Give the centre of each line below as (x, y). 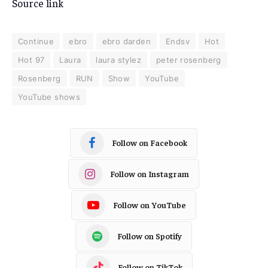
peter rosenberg (188, 60)
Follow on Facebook (149, 143)
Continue (36, 41)
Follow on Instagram (149, 174)
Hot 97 (31, 60)
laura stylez (118, 60)
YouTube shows (49, 97)
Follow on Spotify (149, 236)
